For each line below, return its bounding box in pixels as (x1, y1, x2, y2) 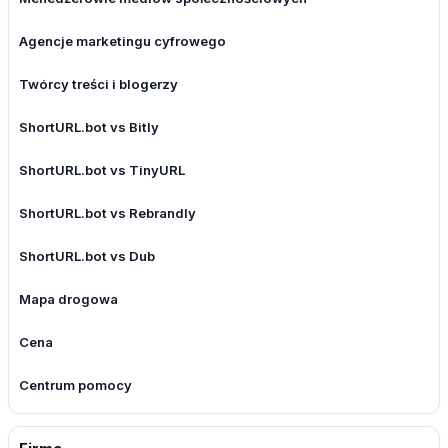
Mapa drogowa (19, 291, 118, 308)
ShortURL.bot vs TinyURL (19, 162, 185, 179)
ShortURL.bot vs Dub (19, 248, 155, 265)
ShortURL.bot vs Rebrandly (19, 205, 196, 222)
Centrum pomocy (19, 377, 132, 394)
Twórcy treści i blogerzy (19, 76, 178, 93)
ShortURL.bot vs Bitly (19, 119, 159, 136)
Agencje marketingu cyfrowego (19, 33, 226, 50)
